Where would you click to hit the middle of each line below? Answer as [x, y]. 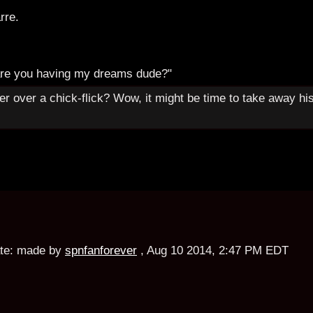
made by [39, 250]
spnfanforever [101, 250]
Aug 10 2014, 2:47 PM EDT [218, 250]
